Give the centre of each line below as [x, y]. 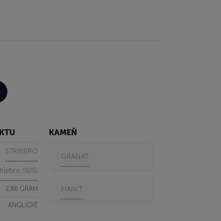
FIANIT [72, 189]
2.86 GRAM [21, 188]
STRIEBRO [21, 151]
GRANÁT [75, 156]
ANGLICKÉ [23, 205]
